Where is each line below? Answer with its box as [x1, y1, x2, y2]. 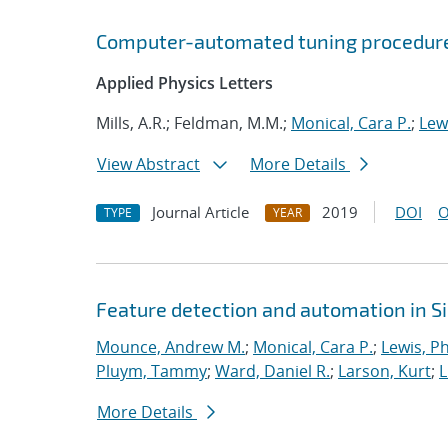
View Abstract [97, 153, 200, 175]
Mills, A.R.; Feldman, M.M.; [96, 112, 291, 134]
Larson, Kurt [338, 360, 431, 382]
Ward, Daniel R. [215, 360, 330, 382]
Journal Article [152, 202, 249, 222]
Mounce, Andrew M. [96, 336, 245, 358]
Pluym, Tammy [96, 360, 207, 382]
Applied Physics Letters [96, 72, 273, 94]
